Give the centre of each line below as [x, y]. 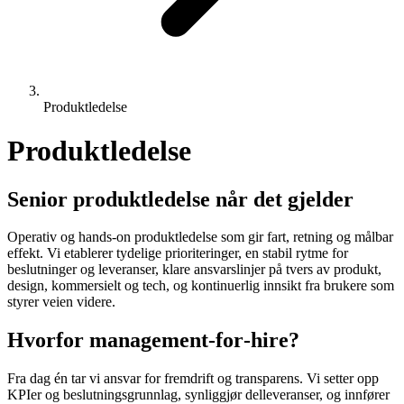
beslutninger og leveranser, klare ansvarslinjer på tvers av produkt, [194, 270]
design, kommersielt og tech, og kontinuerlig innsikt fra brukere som [201, 286]
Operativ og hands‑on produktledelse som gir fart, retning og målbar [200, 237]
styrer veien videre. [61, 302]
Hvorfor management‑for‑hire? [153, 340]
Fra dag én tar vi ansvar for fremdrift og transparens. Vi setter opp [193, 379]
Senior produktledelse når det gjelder [180, 199]
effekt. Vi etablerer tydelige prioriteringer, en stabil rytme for [178, 253]
